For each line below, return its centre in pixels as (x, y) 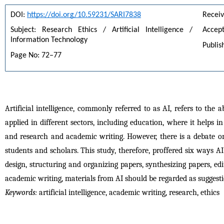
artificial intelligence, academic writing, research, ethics (128, 192)
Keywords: (21, 192)
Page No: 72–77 (36, 56)
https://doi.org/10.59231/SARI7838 (84, 15)
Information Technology (49, 40)
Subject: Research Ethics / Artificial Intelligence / (101, 30)
